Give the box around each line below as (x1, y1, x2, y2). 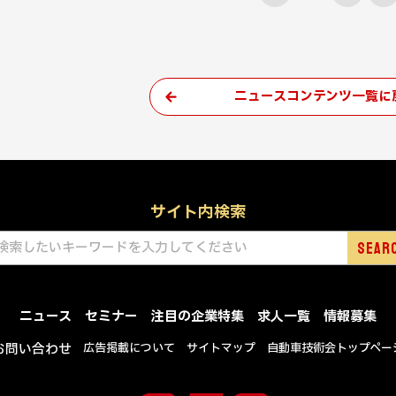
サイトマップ (187, 339, 255, 358)
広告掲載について (83, 339, 175, 358)
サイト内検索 (150, 201, 246, 225)
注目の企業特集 (151, 307, 244, 328)
